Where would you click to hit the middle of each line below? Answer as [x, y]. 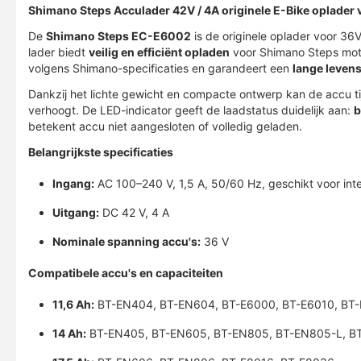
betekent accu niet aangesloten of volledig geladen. [165, 126]
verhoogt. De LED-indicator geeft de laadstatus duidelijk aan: [191, 110]
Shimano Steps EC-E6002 [118, 36]
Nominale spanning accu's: [127, 241]
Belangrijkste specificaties [101, 152]
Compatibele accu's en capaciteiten [126, 273]
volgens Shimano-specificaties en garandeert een [160, 68]
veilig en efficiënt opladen [159, 52]
